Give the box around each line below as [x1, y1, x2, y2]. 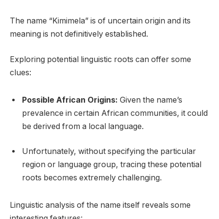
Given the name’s [118, 95, 182, 105]
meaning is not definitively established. [10, 29, 148, 39]
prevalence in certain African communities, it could [22, 108, 208, 118]
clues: [10, 68, 31, 78]
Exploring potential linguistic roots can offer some [10, 55, 191, 65]
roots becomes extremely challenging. [22, 173, 162, 183]
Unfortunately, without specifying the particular [22, 147, 196, 156]
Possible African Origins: [22, 95, 118, 105]
